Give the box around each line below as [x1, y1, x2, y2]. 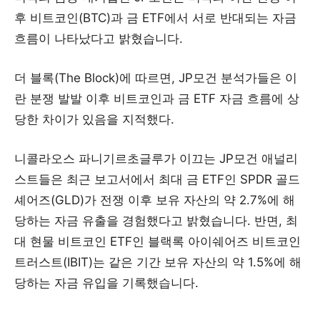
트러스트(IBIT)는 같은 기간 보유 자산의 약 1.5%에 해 [14, 255, 301, 270]
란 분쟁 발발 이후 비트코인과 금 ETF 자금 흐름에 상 [14, 91, 299, 106]
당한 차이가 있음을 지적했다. [14, 112, 174, 127]
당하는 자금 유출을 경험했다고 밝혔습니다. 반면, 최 [14, 214, 298, 229]
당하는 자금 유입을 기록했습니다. [14, 276, 199, 291]
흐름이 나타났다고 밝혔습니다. [14, 31, 183, 46]
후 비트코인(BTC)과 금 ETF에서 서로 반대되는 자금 [14, 11, 296, 26]
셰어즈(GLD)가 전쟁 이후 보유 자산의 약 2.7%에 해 [14, 193, 295, 208]
